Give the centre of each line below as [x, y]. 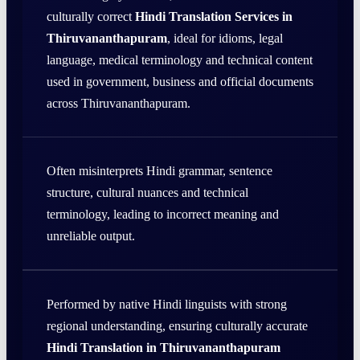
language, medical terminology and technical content [180, 60]
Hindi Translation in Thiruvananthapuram [164, 348]
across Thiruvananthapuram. [119, 104]
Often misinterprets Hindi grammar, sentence [160, 171]
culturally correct [91, 17]
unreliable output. [91, 236]
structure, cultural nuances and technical [147, 193]
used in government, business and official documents [180, 82]
